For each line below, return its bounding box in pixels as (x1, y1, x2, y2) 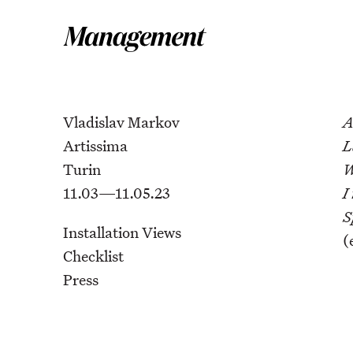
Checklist (63, 246, 124, 266)
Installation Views (63, 222, 181, 243)
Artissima (63, 136, 128, 156)
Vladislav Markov (63, 112, 180, 132)
